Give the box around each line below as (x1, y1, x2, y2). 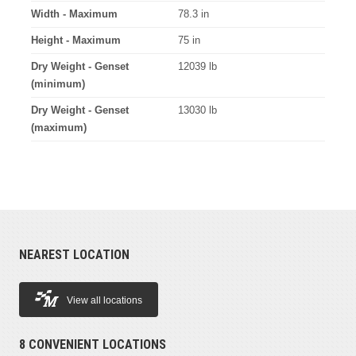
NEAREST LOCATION (18, 246, 130, 262)
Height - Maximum (30, 33, 121, 46)
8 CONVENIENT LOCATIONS (18, 336, 166, 352)
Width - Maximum (30, 7, 118, 20)
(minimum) (30, 77, 85, 90)
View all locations (66, 295, 142, 307)
